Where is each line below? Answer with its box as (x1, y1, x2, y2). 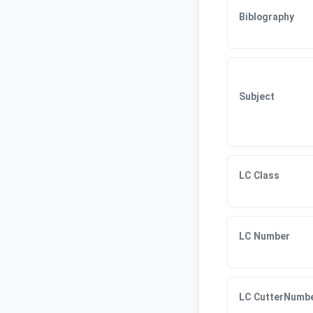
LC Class (238, 168, 279, 184)
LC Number (238, 229, 290, 245)
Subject (238, 89, 275, 105)
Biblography (238, 10, 294, 25)
